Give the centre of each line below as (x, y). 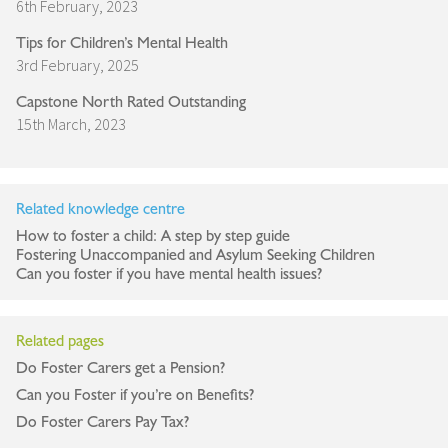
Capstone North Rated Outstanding (131, 102)
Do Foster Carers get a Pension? (120, 368)
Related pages (60, 341)
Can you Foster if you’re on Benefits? (135, 395)
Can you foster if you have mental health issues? (169, 274)
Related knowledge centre (100, 209)
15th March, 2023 (71, 124)
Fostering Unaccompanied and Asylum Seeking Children (195, 255)
